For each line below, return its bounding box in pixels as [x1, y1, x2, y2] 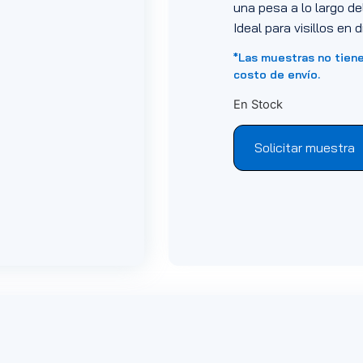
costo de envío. [233, 67, 323, 83]
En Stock [233, 96, 283, 112]
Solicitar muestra [254, 139, 355, 156]
